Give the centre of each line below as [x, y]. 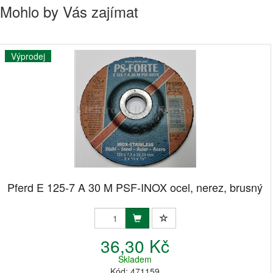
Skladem [135, 259]
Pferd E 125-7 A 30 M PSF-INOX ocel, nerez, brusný [135, 187]
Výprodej [28, 56]
